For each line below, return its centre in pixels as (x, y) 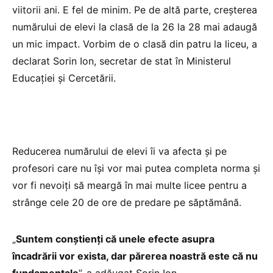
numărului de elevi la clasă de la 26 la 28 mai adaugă (135, 27)
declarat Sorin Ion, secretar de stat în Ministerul (122, 61)
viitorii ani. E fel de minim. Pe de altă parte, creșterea (135, 10)
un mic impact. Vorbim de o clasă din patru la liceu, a (135, 44)
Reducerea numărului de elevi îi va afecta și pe (119, 151)
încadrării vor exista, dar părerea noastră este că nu (135, 256)
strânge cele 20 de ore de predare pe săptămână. (127, 203)
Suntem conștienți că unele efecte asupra (115, 239)
